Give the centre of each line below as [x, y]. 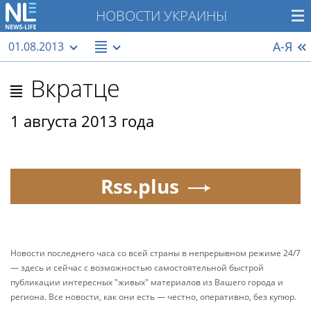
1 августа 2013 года [82, 121]
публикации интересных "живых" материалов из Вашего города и [147, 282]
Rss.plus [140, 186]
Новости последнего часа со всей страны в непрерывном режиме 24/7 [155, 253]
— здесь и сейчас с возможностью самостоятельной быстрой [137, 268]
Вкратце [75, 88]
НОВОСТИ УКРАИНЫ [161, 16]
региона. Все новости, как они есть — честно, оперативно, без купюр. [153, 297]
